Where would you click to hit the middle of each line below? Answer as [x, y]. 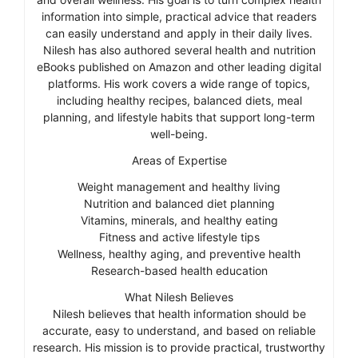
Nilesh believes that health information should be [179, 313]
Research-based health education [179, 270]
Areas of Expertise [179, 160]
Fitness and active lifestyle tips [179, 237]
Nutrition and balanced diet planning [179, 203]
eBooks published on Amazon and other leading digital [179, 66]
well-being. [179, 133]
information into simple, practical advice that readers [179, 16]
